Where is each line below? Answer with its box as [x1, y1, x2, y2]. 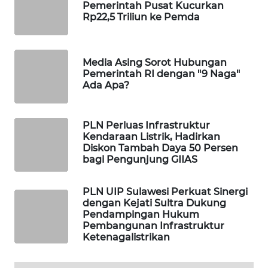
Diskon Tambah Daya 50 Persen [83, 142, 238, 154]
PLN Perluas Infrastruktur [83, 119, 210, 131]
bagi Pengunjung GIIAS [83, 153, 197, 165]
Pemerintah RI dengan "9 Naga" [83, 68, 240, 80]
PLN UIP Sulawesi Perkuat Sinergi [83, 185, 248, 197]
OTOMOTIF [24, 199, 63, 210]
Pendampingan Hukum [83, 208, 199, 220]
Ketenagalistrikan [83, 231, 170, 243]
